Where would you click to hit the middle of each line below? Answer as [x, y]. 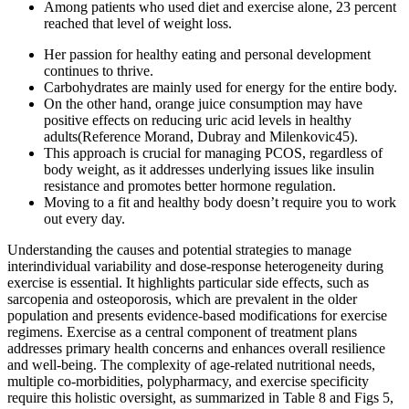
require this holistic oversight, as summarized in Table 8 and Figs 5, [200, 397]
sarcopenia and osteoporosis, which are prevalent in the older [182, 299]
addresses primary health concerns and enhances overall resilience [196, 348]
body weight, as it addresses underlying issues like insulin [209, 169]
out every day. [84, 218]
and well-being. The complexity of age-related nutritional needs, [191, 364]
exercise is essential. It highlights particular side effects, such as [188, 282]
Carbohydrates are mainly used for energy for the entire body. [220, 87]
